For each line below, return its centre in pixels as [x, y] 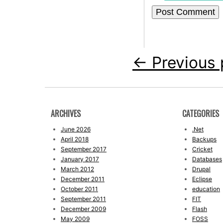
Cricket [202, 149]
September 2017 [84, 149]
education [206, 189]
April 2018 [75, 139]
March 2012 [77, 169]
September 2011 [83, 199]
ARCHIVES [66, 114]
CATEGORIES [201, 114]
